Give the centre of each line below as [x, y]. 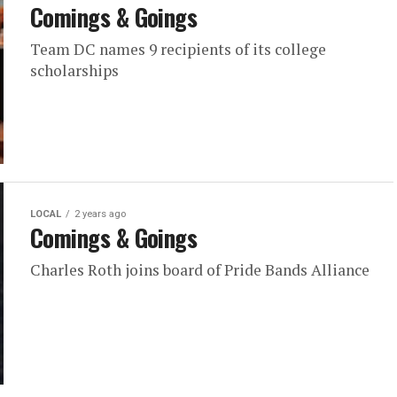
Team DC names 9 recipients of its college [178, 49]
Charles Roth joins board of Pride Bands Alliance [200, 270]
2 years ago [100, 214]
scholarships [74, 70]
